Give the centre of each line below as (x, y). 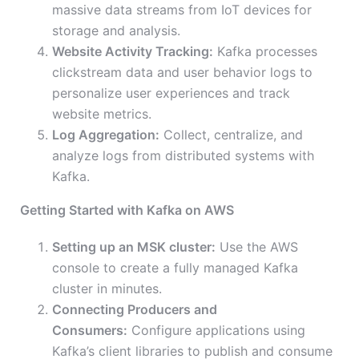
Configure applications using (216, 331)
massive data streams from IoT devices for (182, 10)
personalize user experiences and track (171, 93)
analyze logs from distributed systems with (183, 156)
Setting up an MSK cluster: (134, 247)
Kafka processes (265, 52)
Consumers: (90, 331)
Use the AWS (257, 247)
